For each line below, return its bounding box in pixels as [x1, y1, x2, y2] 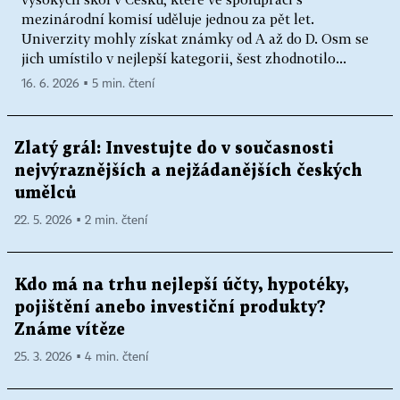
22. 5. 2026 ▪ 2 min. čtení [14, 214, 147, 228]
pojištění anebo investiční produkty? [14, 300, 326, 316]
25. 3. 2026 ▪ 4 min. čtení [14, 351, 148, 364]
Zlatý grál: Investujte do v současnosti [14, 141, 334, 157]
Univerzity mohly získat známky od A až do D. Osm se [21, 30, 369, 47]
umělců [14, 186, 76, 202]
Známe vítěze [14, 322, 125, 338]
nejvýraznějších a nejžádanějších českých [14, 163, 362, 179]
